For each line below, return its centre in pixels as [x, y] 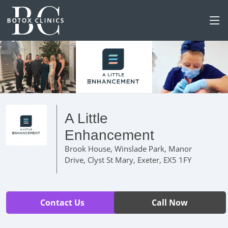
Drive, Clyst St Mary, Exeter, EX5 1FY [128, 160]
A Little [86, 118]
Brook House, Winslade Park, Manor [128, 148]
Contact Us [62, 202]
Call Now [170, 202]
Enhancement [109, 135]
